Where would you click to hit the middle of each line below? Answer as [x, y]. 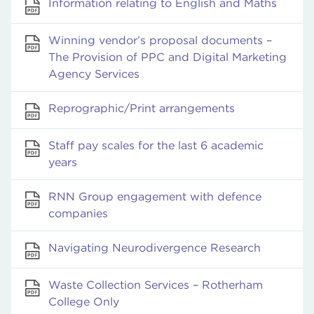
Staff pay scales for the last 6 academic [156, 145]
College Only [84, 302]
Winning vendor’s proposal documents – [160, 40]
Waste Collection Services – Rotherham [156, 285]
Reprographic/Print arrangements [142, 108]
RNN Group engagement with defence [155, 197]
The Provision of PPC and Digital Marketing [168, 57]
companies [78, 213]
